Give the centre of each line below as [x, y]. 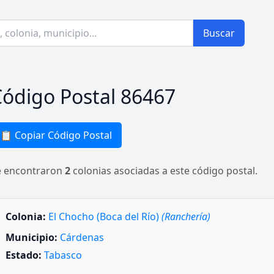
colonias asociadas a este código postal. [164, 171]
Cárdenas [82, 237]
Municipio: [31, 237]
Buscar [219, 33]
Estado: [24, 255]
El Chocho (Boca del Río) [105, 217]
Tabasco [63, 255]
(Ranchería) [186, 217]
